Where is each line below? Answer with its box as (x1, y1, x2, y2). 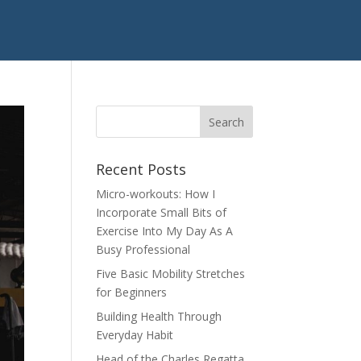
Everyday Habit (96, 327, 174, 342)
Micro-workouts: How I (96, 186, 216, 201)
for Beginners (96, 284, 168, 300)
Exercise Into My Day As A (96, 223, 234, 239)
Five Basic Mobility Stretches (96, 266, 246, 281)
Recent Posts (96, 160, 187, 179)
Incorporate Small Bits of (96, 205, 227, 220)
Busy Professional (96, 242, 191, 257)
